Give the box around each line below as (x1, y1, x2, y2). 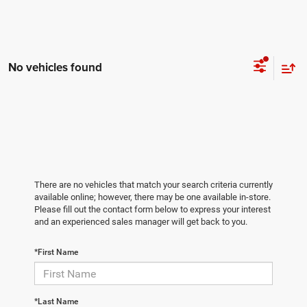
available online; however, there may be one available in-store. (34, 192, 271, 203)
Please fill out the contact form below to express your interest (34, 204, 271, 215)
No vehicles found (8, 59, 102, 76)
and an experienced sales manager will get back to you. (34, 217, 247, 228)
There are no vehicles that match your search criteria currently (34, 180, 273, 191)
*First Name (34, 247, 78, 258)
